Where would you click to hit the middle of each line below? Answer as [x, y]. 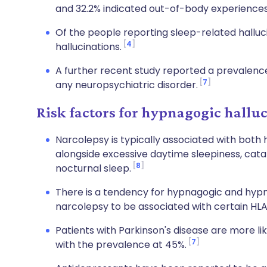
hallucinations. [89, 47]
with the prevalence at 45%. [121, 245]
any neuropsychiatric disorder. [127, 85]
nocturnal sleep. [93, 168]
